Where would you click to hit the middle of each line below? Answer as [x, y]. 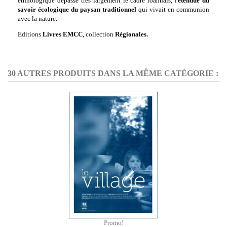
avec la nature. [37, 18]
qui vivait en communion [173, 9]
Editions [29, 34]
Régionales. [131, 34]
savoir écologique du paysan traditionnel [77, 9]
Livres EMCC [62, 34]
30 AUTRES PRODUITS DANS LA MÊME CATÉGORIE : [113, 73]
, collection [98, 34]
